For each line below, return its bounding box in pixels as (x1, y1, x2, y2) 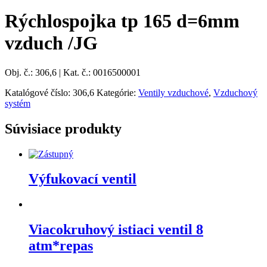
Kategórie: (97, 87, 138, 98)
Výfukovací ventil (29, 171, 136, 187)
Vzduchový (213, 87, 257, 98)
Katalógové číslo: (5, 87, 73, 98)
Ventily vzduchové (138, 87, 209, 98)
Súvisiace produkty (5, 120, 122, 136)
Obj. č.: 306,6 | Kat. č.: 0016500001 (5, 67, 141, 77)
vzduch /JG (5, 32, 98, 54)
